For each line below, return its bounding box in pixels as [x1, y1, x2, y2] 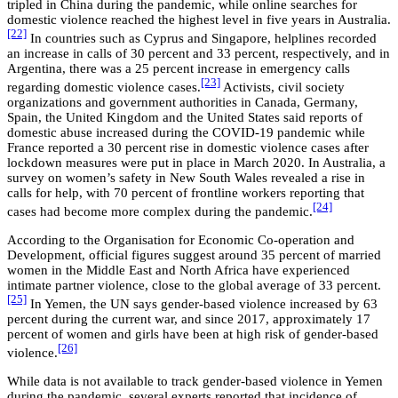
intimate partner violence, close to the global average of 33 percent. [7, 277, 381, 292]
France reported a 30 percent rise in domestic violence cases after [7, 139, 369, 155]
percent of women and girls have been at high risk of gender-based [7, 326, 378, 341]
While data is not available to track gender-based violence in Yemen [7, 373, 383, 388]
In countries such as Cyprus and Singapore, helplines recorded [27, 30, 377, 45]
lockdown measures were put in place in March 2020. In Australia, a [7, 155, 386, 170]
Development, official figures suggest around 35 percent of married [7, 247, 381, 262]
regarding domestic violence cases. [7, 79, 201, 94]
